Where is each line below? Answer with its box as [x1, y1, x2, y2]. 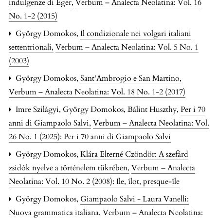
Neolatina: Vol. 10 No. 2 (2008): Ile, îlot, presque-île [9, 176, 180, 187]
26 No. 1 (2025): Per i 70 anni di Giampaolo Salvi [9, 131, 171, 142]
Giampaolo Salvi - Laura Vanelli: [80, 193, 189, 204]
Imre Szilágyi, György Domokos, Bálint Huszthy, [14, 104, 181, 115]
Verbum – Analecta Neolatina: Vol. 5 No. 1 [55, 41, 199, 53]
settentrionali [9, 41, 54, 53]
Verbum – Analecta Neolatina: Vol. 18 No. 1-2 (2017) [9, 86, 185, 97]
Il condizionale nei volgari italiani [80, 28, 191, 39]
